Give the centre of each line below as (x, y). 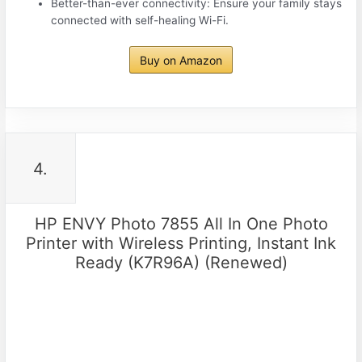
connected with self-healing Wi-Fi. (140, 21)
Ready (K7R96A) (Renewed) (181, 262)
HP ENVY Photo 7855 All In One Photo (181, 223)
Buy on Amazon (181, 60)
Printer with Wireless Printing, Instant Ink (181, 243)
